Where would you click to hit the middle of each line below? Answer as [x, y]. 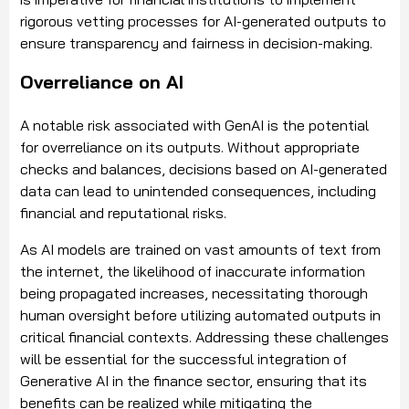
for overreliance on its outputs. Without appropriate [190, 147]
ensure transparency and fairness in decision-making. [196, 42]
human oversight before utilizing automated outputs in [200, 315]
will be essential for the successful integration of [184, 358]
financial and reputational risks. [125, 212]
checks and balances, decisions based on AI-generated [204, 168]
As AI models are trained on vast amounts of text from [200, 249]
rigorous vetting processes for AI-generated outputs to [203, 21]
